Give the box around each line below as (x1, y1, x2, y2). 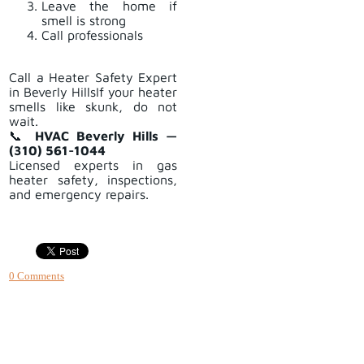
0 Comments (9, 270, 64, 283)
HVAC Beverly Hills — (34, 128, 178, 144)
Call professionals (41, 28, 143, 43)
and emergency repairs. (9, 187, 149, 202)
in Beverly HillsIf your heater (9, 84, 177, 100)
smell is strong (41, 13, 126, 28)
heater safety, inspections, (9, 172, 177, 188)
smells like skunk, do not (9, 99, 177, 115)
